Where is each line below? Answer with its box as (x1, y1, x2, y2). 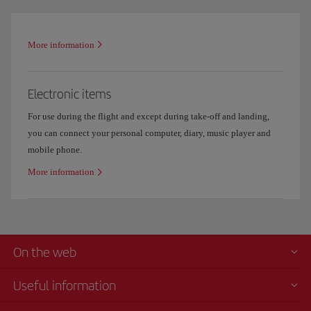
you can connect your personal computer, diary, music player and (28, 127, 271, 138)
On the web (13, 244, 76, 260)
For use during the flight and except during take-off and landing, (28, 110, 269, 121)
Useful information (13, 277, 116, 294)
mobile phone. (28, 144, 82, 155)
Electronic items (28, 86, 111, 102)
